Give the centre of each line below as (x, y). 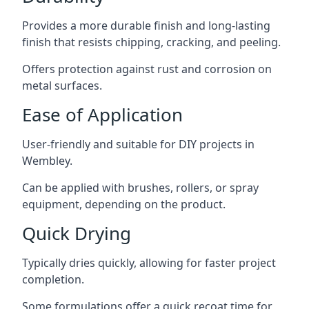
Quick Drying (77, 233)
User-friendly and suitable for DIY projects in (138, 144)
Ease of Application (102, 114)
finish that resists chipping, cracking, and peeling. (151, 42)
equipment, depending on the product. (124, 204)
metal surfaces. (62, 85)
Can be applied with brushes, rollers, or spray (140, 187)
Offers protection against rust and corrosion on (147, 69)
